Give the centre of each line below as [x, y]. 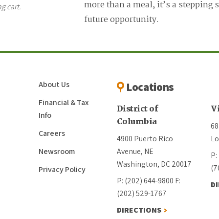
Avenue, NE [135, 151]
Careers [52, 133]
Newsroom [56, 151]
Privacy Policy [62, 169]
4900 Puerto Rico [145, 139]
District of [138, 109]
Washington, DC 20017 [154, 164]
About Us [54, 84]
